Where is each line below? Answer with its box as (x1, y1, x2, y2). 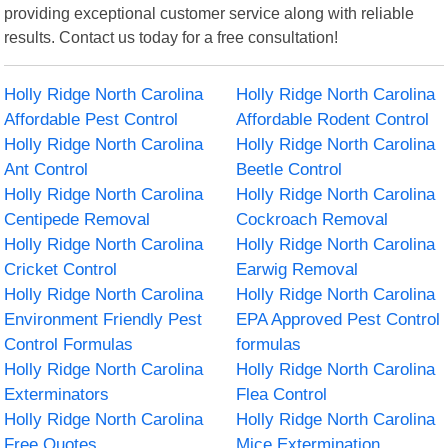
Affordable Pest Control (4, 109, 179, 129)
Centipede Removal (4, 209, 151, 229)
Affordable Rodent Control (236, 109, 429, 129)
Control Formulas (4, 334, 134, 354)
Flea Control (236, 384, 327, 404)
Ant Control (4, 159, 89, 179)
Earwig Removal (236, 259, 358, 279)
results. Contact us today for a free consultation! (4, 27, 339, 46)
